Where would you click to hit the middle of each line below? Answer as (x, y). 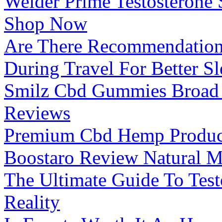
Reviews (37, 113)
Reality (32, 202)
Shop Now (46, 24)
